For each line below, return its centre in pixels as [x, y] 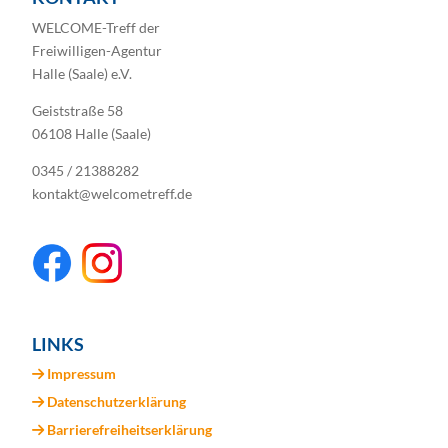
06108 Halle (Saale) [92, 134]
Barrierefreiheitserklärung [130, 429]
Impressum [82, 373]
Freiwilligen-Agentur [97, 51]
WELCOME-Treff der [96, 28]
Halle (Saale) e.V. [82, 74]
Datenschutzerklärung [117, 401]
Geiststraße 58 [78, 111]
